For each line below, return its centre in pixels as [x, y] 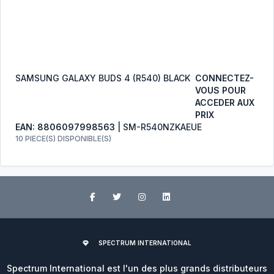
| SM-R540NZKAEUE [158, 127]
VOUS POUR [220, 90]
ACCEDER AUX [225, 102]
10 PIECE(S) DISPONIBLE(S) [63, 139]
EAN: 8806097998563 [65, 127]
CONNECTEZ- [224, 78]
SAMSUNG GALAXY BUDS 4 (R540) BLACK [103, 78]
